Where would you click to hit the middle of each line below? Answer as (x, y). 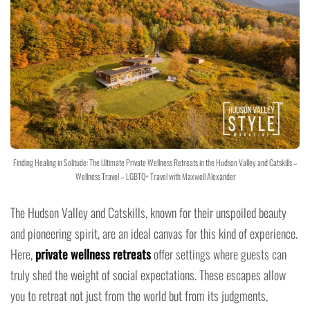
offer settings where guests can (219, 254)
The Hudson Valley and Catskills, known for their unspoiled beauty (148, 212)
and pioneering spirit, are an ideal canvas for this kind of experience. (154, 233)
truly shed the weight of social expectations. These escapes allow (148, 274)
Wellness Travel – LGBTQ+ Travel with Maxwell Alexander (155, 176)
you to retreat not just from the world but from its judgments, (139, 295)
